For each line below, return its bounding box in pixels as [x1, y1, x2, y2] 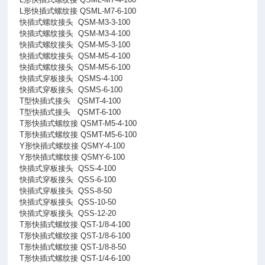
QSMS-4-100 [78, 74, 123, 83]
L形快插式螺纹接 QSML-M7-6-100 [20, 7, 137, 15]
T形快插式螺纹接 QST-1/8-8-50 [20, 243, 127, 251]
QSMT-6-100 [77, 108, 121, 117]
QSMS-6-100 [78, 85, 123, 94]
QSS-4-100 [78, 164, 117, 173]
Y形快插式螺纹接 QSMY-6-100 [20, 153, 125, 161]
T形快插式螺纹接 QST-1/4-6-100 [20, 254, 131, 263]
